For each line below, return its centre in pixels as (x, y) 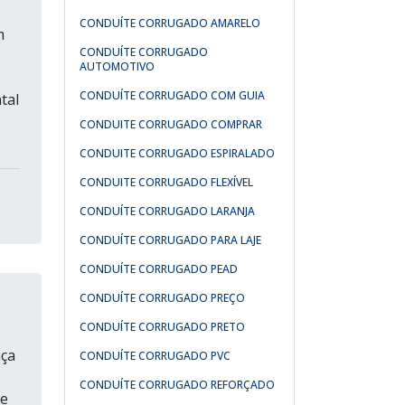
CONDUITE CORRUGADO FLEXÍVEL (166, 182)
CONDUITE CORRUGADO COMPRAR (171, 124)
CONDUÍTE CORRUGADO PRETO (162, 327)
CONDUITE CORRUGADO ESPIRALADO (177, 153)
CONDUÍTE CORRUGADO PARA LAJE (170, 240)
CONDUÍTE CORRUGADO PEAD (159, 269)
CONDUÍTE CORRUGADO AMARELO (170, 23)
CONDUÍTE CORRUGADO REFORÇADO (177, 385)
